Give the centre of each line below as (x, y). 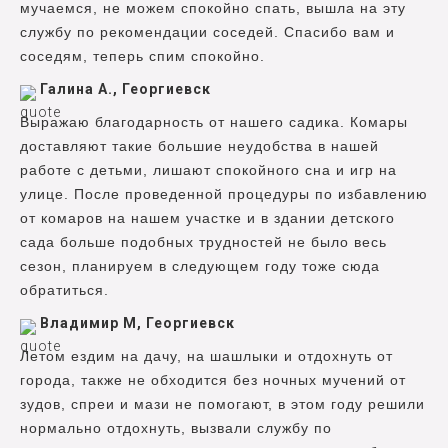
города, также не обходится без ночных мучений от (213, 380)
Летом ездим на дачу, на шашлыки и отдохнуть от (206, 356)
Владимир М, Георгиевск (137, 323)
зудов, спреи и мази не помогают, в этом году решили (222, 404)
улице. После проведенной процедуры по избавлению (224, 194)
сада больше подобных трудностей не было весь (203, 242)
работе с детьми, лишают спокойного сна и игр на (208, 170)
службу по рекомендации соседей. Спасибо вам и (207, 32)
